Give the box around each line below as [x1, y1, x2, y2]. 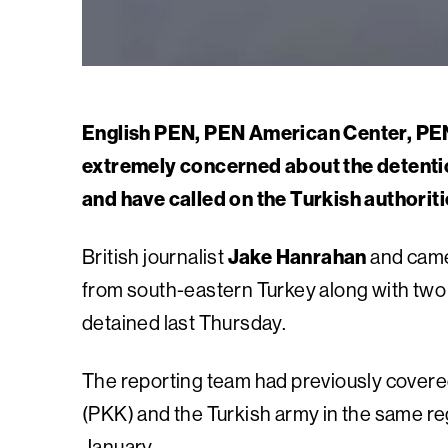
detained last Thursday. [82, 309, 287, 335]
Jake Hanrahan [227, 243, 367, 269]
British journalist [82, 243, 228, 269]
